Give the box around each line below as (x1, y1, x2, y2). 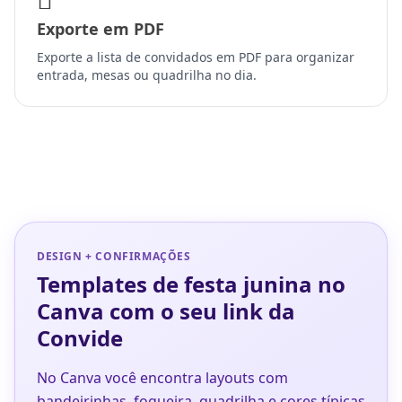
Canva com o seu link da (37, 296, 295, 327)
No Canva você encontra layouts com (37, 368, 288, 389)
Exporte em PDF (37, 18, 164, 40)
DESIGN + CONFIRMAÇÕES (37, 249, 191, 265)
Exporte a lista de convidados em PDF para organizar (37, 48, 354, 66)
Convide (37, 323, 123, 354)
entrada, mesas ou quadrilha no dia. (37, 66, 257, 84)
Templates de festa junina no (37, 269, 345, 300)
